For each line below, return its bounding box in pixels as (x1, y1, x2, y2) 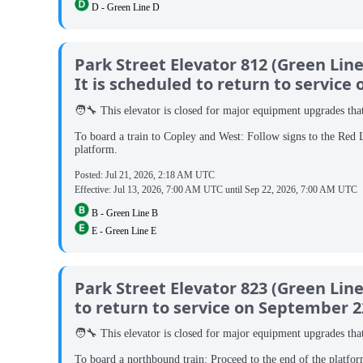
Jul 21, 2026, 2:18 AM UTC (105, 169, 215, 181)
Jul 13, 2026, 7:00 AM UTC (113, 183, 223, 195)
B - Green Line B (89, 207, 158, 219)
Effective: (75, 183, 113, 195)
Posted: (75, 169, 105, 181)
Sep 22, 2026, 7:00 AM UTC (245, 183, 357, 195)
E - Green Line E (89, 224, 156, 237)
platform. (75, 143, 117, 156)
